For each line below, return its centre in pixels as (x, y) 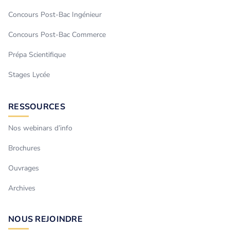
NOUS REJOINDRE (45, 219)
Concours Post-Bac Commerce (57, 35)
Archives (22, 188)
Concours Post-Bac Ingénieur (55, 15)
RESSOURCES (37, 107)
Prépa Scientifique (37, 55)
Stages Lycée (29, 75)
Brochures (24, 148)
